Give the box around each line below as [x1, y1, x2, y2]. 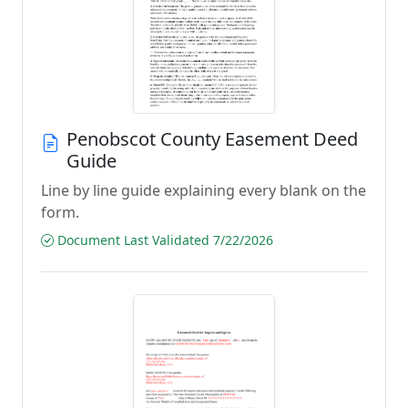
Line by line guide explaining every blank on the [41, 180, 366, 200]
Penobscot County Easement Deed [66, 127, 358, 151]
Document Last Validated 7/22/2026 [54, 231, 273, 249]
